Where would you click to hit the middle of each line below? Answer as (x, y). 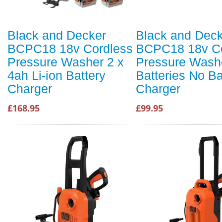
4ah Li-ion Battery (56, 76)
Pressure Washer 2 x (66, 62)
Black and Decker (57, 35)
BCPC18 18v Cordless (70, 49)
